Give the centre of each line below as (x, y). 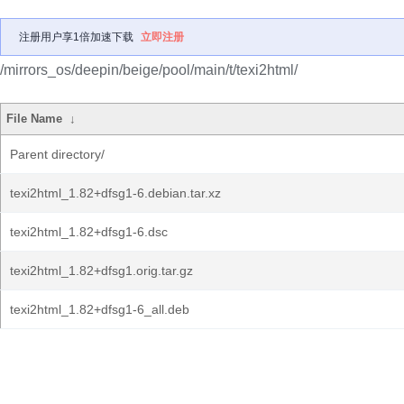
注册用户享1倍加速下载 (76, 37)
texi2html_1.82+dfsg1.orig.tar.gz (101, 271)
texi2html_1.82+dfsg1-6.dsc (89, 232)
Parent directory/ (57, 154)
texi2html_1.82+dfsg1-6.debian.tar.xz (115, 193)
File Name (35, 119)
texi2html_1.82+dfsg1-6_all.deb (100, 309)
